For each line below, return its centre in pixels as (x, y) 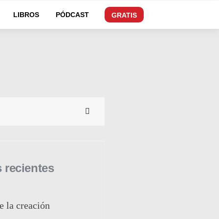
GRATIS (124, 15)
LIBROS (26, 15)
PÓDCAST (72, 15)
